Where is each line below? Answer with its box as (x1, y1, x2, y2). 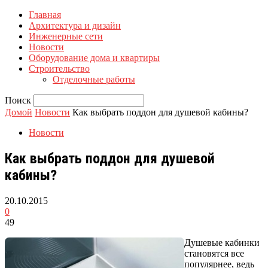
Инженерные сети (29, 31, 103, 41)
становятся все (184, 248, 244, 258)
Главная (29, 10, 61, 20)
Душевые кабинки (184, 237, 260, 248)
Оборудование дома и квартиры (29, 53, 160, 63)
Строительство (29, 63, 90, 74)
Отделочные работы (53, 74, 135, 84)
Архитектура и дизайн (29, 20, 121, 31)
